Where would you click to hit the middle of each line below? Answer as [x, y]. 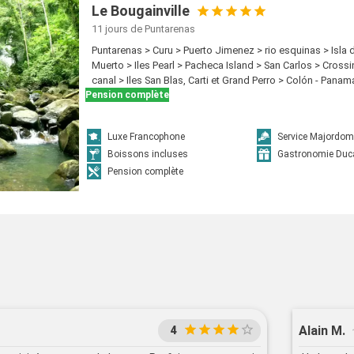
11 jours [110, 29]
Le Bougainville [141, 11]
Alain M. [322, 330]
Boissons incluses [148, 154]
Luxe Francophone [147, 137]
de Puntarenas [163, 29]
